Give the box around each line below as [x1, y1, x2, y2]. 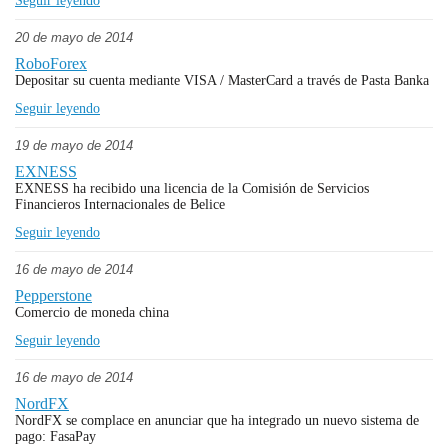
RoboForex [15, 55, 87, 72]
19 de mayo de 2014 [15, 138, 133, 153]
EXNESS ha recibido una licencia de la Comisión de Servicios [15, 181, 369, 196]
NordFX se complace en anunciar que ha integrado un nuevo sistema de [15, 413, 419, 428]
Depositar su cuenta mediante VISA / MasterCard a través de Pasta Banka [15, 73, 429, 88]
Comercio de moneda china [15, 305, 169, 320]
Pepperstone [15, 287, 92, 304]
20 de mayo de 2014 [15, 30, 133, 45]
